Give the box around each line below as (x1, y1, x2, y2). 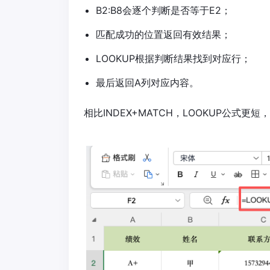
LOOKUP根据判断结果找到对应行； (96, 52, 251, 65)
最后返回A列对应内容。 (96, 77, 199, 89)
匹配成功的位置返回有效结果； (96, 28, 231, 41)
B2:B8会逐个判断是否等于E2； (96, 4, 231, 17)
